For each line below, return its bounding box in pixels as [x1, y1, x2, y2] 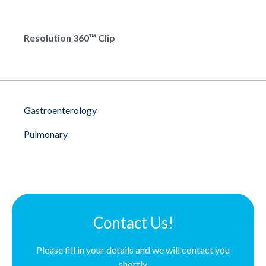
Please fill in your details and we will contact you [36, 244, 230, 256]
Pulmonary [24, 128, 68, 140]
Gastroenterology [24, 104, 97, 116]
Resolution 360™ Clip [24, 32, 115, 43]
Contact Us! [93, 213, 173, 232]
